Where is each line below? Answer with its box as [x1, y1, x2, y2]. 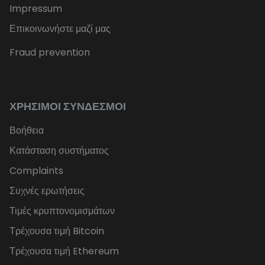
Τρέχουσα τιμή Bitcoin [9, 224, 104, 238]
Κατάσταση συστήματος [9, 144, 109, 158]
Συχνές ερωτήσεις [9, 184, 85, 198]
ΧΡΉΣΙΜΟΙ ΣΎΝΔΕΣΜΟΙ [9, 99, 126, 114]
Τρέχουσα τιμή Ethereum [9, 244, 119, 258]
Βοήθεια [9, 124, 44, 138]
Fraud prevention [9, 46, 90, 60]
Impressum [9, 2, 62, 16]
